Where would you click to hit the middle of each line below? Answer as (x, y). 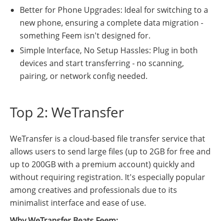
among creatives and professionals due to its (93, 190)
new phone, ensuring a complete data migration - (111, 22)
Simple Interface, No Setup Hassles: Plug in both (109, 50)
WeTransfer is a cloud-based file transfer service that (108, 138)
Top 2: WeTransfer (67, 112)
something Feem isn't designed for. (85, 35)
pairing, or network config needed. (84, 76)
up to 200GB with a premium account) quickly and (102, 164)
